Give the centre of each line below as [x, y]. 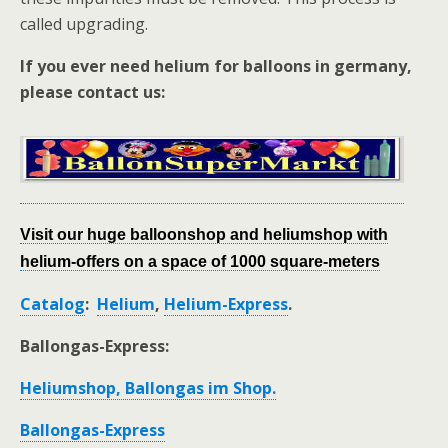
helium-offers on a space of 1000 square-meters [200, 261]
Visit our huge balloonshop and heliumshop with [204, 234]
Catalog [52, 303]
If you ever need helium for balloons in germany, [216, 66]
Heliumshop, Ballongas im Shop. [148, 387]
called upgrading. [84, 24]
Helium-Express [226, 303]
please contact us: [92, 92]
